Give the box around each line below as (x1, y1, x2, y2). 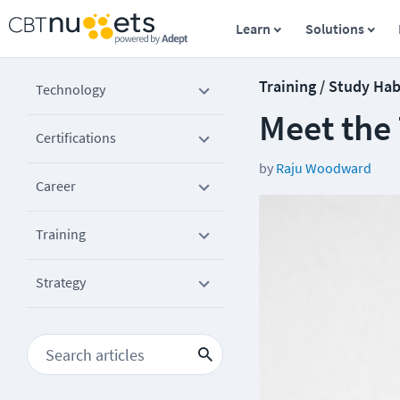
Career (36, 177, 76, 195)
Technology (36, 80, 105, 98)
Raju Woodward (276, 159, 371, 177)
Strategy (36, 273, 86, 291)
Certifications (36, 129, 116, 146)
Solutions (304, 20, 364, 37)
